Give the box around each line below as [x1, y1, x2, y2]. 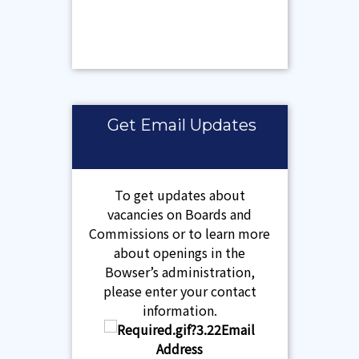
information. [142, 300, 217, 320]
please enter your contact [103, 280, 256, 301]
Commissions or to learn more [89, 223, 270, 243]
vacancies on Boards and [107, 204, 252, 224]
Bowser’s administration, [104, 261, 255, 281]
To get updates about [114, 184, 245, 204]
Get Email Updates [107, 115, 257, 135]
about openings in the [114, 242, 245, 262]
